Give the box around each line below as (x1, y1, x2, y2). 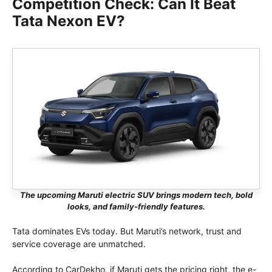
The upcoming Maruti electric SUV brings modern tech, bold (19, 189, 253, 200)
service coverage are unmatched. (12, 238, 146, 249)
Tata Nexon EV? (12, 12, 125, 30)
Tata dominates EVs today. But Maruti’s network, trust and (12, 225, 242, 236)
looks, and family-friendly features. (67, 201, 205, 211)
